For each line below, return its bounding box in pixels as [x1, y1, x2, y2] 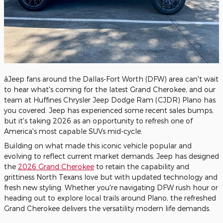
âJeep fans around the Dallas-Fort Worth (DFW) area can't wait [4, 75, 219, 83]
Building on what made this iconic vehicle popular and [4, 141, 192, 150]
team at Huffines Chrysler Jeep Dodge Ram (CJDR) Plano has [4, 96, 216, 104]
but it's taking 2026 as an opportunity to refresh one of [4, 116, 193, 125]
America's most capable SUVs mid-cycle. [4, 127, 142, 135]
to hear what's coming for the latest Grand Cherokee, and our [4, 85, 216, 94]
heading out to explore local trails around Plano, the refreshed [4, 194, 216, 202]
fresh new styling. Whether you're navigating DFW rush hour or [4, 183, 218, 192]
